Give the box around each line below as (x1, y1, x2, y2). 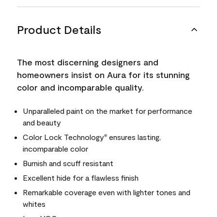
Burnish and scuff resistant (23, 158, 113, 168)
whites (23, 199, 46, 208)
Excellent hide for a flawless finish (23, 172, 139, 182)
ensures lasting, (107, 132, 161, 141)
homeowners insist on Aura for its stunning (17, 69, 190, 80)
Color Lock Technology (23, 132, 104, 141)
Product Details (17, 22, 101, 36)
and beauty (23, 117, 61, 127)
